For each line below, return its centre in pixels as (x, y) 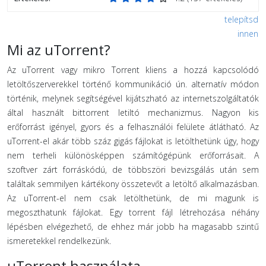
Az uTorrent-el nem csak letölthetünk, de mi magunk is (133, 198)
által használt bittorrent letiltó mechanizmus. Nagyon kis (133, 113)
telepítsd (241, 19)
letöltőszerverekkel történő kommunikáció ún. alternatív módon (133, 84)
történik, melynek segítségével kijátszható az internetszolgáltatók (133, 98)
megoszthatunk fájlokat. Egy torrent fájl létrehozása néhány (133, 212)
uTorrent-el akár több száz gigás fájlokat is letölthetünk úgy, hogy (133, 141)
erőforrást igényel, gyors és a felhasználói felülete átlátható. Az (133, 127)
